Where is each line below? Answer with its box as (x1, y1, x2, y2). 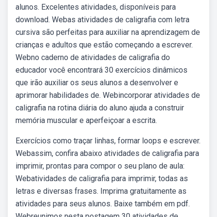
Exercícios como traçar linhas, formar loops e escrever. (15, 136, 201, 145)
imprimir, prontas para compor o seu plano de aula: (15, 161, 185, 170)
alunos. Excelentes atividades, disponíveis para (15, 2, 176, 12)
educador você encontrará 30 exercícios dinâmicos (15, 65, 187, 75)
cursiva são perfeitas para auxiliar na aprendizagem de (15, 28, 200, 37)
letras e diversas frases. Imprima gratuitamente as (15, 186, 186, 196)
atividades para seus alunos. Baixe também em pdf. (15, 199, 190, 208)
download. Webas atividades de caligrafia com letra (15, 15, 189, 24)
